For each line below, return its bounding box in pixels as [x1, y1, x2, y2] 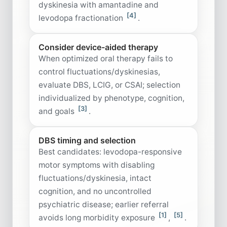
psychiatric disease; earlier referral [39, 199, 169, 209]
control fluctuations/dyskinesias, [39, 66, 160, 77]
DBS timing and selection [39, 135, 136, 145]
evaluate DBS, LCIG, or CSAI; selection [39, 80, 180, 90]
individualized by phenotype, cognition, [39, 93, 184, 103]
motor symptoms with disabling [39, 160, 155, 170]
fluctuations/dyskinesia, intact [39, 173, 152, 183]
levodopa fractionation [39, 13, 125, 23]
